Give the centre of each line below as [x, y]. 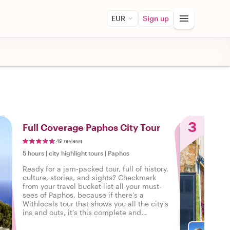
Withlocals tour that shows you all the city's [95, 204]
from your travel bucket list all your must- [92, 186]
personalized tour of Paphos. [71, 221]
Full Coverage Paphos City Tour [91, 127]
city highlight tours [76, 153]
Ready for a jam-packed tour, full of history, [95, 169]
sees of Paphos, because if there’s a [83, 195]
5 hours [33, 153]
